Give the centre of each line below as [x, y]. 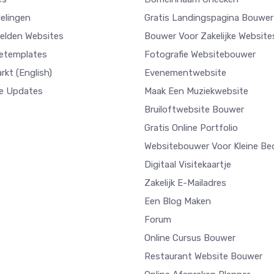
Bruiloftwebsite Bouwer [194, 109]
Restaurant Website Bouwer [203, 256]
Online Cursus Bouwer [190, 238]
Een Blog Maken [178, 201]
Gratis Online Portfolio [191, 128]
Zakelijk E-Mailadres [185, 183]
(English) [34, 72]
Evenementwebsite [185, 72]
